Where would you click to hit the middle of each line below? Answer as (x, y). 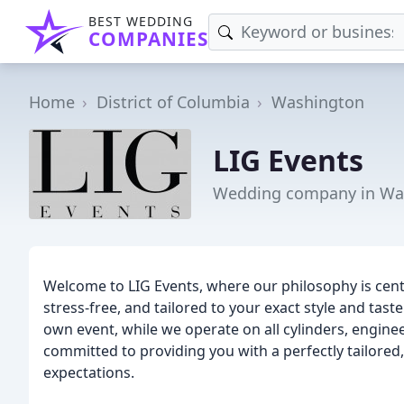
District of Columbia (173, 102)
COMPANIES (148, 39)
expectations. (89, 372)
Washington (318, 102)
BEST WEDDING (141, 21)
